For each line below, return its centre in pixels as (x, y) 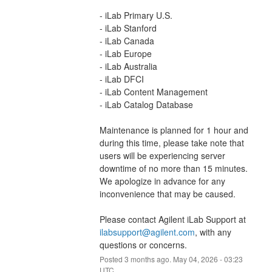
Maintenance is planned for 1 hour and (174, 130)
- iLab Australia (128, 66)
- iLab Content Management (153, 91)
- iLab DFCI (121, 79)
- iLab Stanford (128, 28)
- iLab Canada (127, 40)
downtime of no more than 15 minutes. (173, 168)
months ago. (151, 259)
